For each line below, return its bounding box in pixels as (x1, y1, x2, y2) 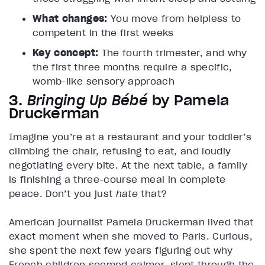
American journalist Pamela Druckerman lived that (9, 216, 254, 228)
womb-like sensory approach (33, 75, 175, 88)
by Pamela (147, 91, 230, 110)
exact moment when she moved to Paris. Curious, (9, 230, 253, 243)
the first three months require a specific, (33, 61, 232, 73)
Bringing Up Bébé (27, 91, 148, 110)
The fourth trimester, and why (101, 47, 247, 59)
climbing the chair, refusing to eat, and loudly (9, 145, 231, 157)
